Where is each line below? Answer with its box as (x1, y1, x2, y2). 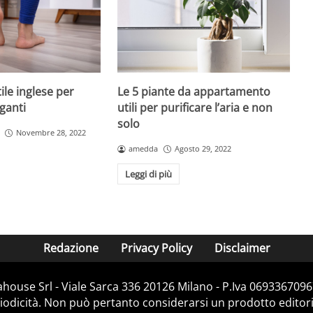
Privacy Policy (120, 240, 192, 256)
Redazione (43, 240, 99, 256)
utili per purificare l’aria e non (117, 100, 273, 116)
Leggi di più (125, 168, 172, 181)
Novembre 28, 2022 (15, 127, 86, 138)
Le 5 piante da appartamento (117, 84, 271, 100)
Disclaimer (214, 240, 270, 256)
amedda (129, 143, 159, 154)
